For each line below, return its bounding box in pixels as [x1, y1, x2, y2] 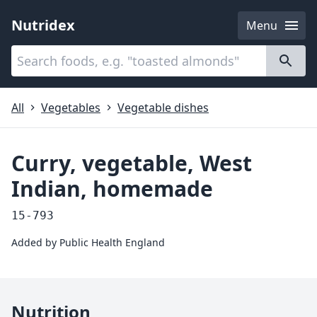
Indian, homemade [11, 174, 213, 203]
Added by [11, 236, 59, 249]
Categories [20, 46, 78, 62]
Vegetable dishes [117, 100, 209, 115]
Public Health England [59, 236, 165, 249]
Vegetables [41, 100, 100, 115]
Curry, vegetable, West [11, 149, 252, 178]
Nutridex [11, 16, 75, 35]
